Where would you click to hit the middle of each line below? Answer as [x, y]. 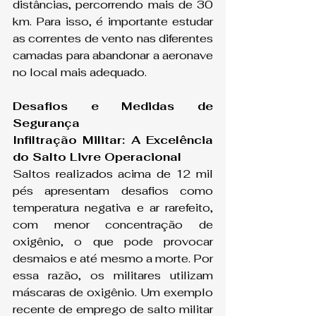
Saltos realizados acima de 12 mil [113, 174]
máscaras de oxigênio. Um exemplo [113, 293]
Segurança [46, 123]
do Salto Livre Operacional [97, 157]
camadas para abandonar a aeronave [113, 56]
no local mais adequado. [80, 73]
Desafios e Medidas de [113, 107]
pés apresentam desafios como [113, 191]
